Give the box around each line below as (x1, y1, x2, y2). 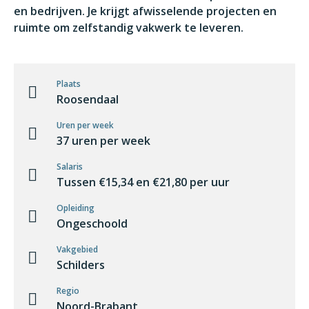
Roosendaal (57, 92, 119, 107)
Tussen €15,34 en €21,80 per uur (57, 175, 230, 190)
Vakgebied (57, 243, 98, 255)
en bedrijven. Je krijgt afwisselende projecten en (14, 3, 277, 19)
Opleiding (57, 202, 94, 214)
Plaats (57, 78, 81, 90)
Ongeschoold (57, 216, 128, 231)
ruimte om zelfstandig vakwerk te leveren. (14, 20, 243, 35)
